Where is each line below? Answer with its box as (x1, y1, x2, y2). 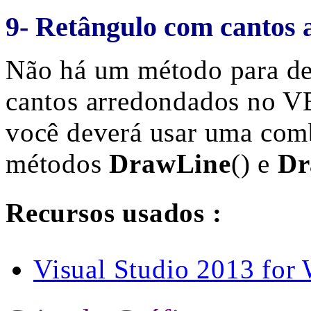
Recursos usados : (6, 198, 222, 228)
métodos (6, 149, 110, 178)
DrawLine (109, 149, 231, 178)
